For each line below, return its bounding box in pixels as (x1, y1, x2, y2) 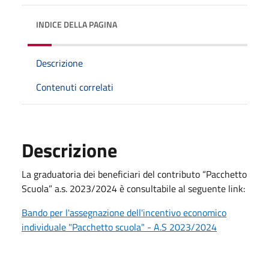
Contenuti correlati (36, 79, 113, 94)
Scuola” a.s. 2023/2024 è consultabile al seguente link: (22, 181, 245, 196)
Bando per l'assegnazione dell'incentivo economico (22, 205, 226, 220)
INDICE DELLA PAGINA (36, 17, 117, 31)
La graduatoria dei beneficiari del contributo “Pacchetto (22, 166, 247, 181)
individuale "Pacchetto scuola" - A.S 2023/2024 (22, 219, 217, 234)
